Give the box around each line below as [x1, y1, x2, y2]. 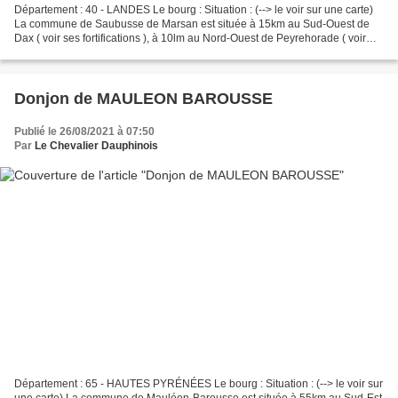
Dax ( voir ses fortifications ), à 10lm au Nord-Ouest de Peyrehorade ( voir [14, 32, 366, 45]
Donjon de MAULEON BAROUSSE [14, 90, 273, 108]
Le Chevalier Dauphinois [35, 139, 158, 153]
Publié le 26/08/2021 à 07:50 [14, 125, 155, 139]
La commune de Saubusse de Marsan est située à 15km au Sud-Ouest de [14, 18, 370, 31]
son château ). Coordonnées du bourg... [14, 46, 206, 60]
